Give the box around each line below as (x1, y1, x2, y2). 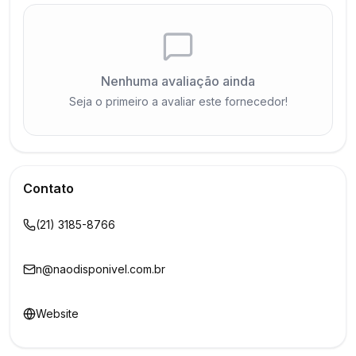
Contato (23, 180, 74, 196)
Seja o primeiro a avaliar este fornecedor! (68, 95, 288, 108)
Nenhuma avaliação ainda (101, 73, 255, 89)
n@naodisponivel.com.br (36, 262, 165, 276)
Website (36, 307, 79, 320)
